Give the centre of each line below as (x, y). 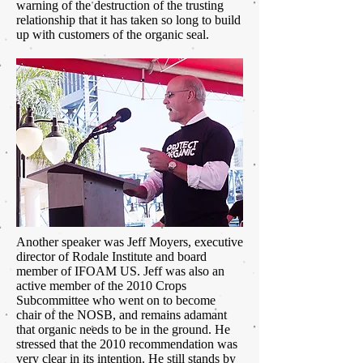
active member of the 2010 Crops (101, 286)
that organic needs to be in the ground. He (123, 330)
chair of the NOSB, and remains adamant (122, 315)
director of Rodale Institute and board (111, 257)
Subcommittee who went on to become (116, 301)
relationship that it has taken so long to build (128, 20)
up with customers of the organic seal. (113, 35)
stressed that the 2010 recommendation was (127, 344)
